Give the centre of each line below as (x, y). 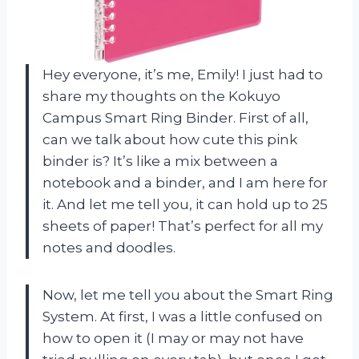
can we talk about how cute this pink (170, 140)
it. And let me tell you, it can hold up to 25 (185, 205)
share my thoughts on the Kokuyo (161, 97)
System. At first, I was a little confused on (183, 317)
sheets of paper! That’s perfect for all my (183, 226)
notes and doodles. (109, 248)
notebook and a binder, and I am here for (185, 183)
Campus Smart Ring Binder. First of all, (175, 118)
